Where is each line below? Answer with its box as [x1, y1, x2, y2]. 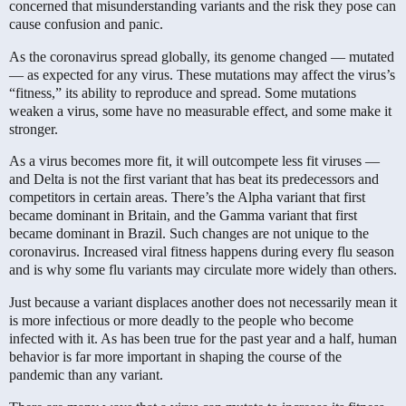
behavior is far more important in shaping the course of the [9, 349, 342, 365]
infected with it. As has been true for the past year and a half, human [9, 331, 397, 347]
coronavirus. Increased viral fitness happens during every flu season [9, 244, 394, 260]
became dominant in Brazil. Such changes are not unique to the [9, 226, 369, 242]
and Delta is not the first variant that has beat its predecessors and [9, 171, 379, 188]
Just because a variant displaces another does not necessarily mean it [9, 295, 397, 311]
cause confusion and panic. [9, 15, 163, 32]
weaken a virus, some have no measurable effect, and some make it [9, 102, 391, 119]
